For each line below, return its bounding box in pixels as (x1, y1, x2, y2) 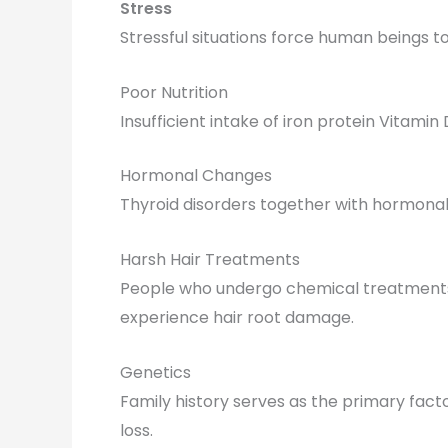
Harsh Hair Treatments (120, 247, 300, 271)
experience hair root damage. (120, 305, 354, 329)
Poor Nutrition (120, 80, 228, 104)
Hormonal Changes (120, 164, 272, 188)
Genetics (120, 360, 191, 384)
